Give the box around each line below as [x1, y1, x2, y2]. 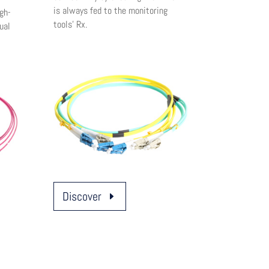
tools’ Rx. [53, 18, 88, 31]
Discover [62, 189, 102, 205]
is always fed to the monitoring [53, 4, 168, 17]
